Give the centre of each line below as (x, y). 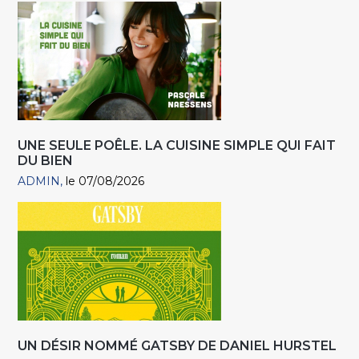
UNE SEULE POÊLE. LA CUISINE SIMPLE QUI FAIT (177, 146)
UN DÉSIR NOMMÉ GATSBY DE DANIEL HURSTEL (177, 346)
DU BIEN (46, 161)
